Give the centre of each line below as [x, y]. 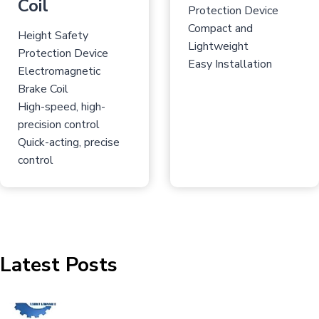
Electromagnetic [59, 72]
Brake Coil [43, 89]
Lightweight [218, 47]
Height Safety [53, 36]
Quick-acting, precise [69, 143]
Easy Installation [230, 64]
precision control [59, 125]
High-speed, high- [62, 107]
